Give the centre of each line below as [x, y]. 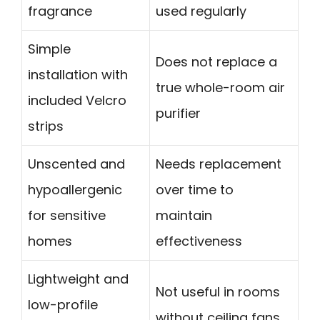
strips [46, 126]
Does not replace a [216, 62]
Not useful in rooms [218, 292]
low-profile [63, 305]
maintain [184, 216]
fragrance [60, 11]
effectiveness [199, 241]
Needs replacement [219, 164]
